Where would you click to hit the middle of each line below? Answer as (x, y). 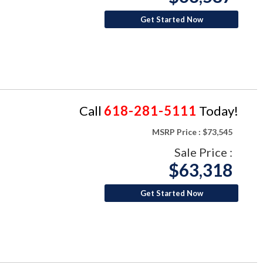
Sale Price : (203, 152)
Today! (218, 110)
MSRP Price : (176, 131)
